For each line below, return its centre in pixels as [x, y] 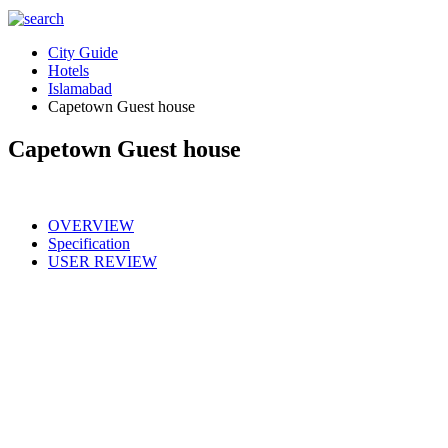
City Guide [83, 52]
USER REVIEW [102, 261]
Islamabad [80, 88]
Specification [89, 243]
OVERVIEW [91, 225]
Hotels [68, 70]
